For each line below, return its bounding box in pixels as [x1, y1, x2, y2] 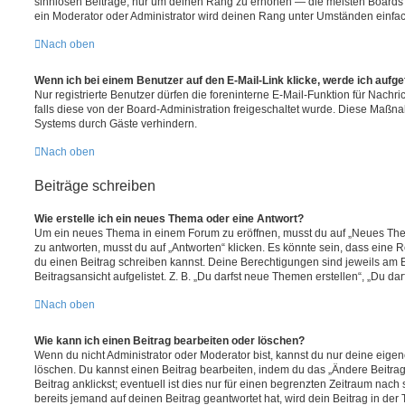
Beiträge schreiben [34, 177, 155, 193]
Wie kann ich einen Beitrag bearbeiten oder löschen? [34, 334, 305, 347]
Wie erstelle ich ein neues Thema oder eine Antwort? [34, 212, 304, 225]
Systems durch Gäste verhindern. [34, 117, 197, 130]
